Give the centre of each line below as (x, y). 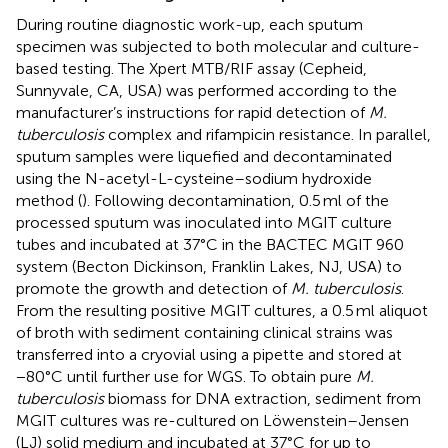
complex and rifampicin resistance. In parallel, (267, 134)
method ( (49, 200)
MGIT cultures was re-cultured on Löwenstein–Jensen (212, 420)
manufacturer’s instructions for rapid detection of (192, 112)
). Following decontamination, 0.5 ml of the (235, 200)
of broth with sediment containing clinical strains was (204, 332)
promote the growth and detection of (153, 288)
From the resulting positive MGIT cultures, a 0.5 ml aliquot (222, 310)
